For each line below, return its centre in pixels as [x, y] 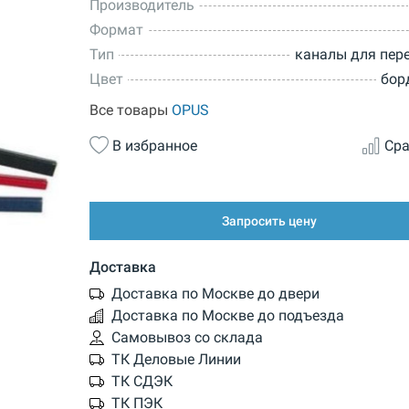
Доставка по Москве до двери [215, 293]
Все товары [130, 110]
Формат [116, 30]
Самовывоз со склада [187, 337]
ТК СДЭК [142, 381]
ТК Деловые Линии [176, 359]
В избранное [154, 145]
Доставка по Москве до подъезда [227, 315]
